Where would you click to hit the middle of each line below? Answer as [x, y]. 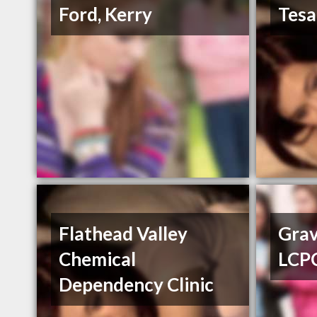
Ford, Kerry [106, 15]
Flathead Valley [123, 234]
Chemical [98, 259]
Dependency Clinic [137, 285]
